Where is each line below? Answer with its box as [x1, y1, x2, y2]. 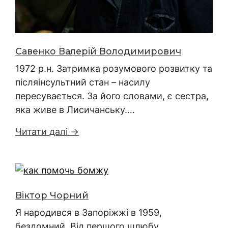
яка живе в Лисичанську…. [15, 104, 135, 115]
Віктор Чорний [15, 190, 89, 201]
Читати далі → [15, 126, 79, 137]
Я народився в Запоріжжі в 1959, [15, 207, 162, 218]
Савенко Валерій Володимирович [15, 45, 181, 56]
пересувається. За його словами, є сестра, [15, 90, 209, 101]
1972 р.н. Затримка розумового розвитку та [15, 63, 212, 74]
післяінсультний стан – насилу [15, 76, 150, 88]
